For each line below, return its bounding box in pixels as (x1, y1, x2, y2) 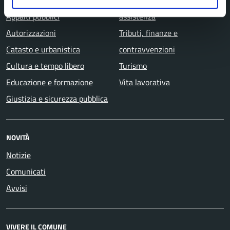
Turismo (119, 60, 147, 72)
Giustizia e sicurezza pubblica (6, 92, 108, 105)
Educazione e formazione (6, 76, 93, 88)
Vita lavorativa (119, 76, 170, 88)
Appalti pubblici (6, 10, 60, 23)
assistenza (119, 10, 156, 23)
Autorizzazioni (6, 27, 56, 39)
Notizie (6, 149, 31, 161)
